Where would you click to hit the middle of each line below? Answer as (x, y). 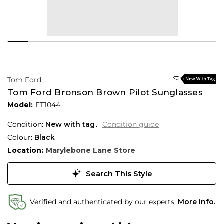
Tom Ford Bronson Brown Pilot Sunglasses (105, 92)
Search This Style (118, 173)
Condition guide (131, 125)
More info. (197, 202)
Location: (25, 150)
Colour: (21, 137)
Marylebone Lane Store (90, 150)
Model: (20, 105)
